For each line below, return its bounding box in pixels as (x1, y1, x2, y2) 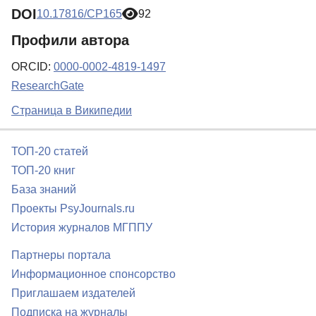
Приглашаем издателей (11, 287, 135, 300)
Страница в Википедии (11, 104, 132, 117)
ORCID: (11, 61, 54, 73)
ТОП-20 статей (11, 145, 88, 158)
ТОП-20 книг (11, 164, 75, 177)
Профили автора (11, 32, 129, 49)
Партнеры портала (11, 249, 111, 262)
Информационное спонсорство (11, 268, 176, 281)
